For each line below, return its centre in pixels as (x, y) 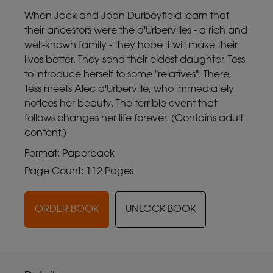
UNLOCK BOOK (161, 209)
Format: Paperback (69, 154)
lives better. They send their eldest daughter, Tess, (136, 60)
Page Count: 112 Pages (79, 172)
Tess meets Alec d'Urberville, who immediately (129, 89)
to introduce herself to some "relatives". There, (128, 75)
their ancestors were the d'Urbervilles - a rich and (136, 31)
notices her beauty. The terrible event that (121, 104)
